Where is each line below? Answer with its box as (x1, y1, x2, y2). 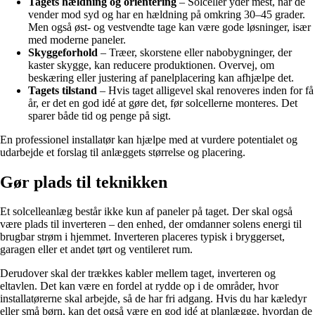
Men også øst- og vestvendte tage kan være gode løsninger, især (28, 20, 311, 33)
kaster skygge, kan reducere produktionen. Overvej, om (28, 58, 274, 71)
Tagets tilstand (28, 84, 97, 96)
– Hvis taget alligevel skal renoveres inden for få (97, 84, 314, 96)
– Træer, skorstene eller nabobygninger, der (98, 46, 292, 58)
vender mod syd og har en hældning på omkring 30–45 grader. (28, 8, 305, 20)
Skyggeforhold (28, 46, 98, 58)
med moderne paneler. (28, 33, 126, 46)
